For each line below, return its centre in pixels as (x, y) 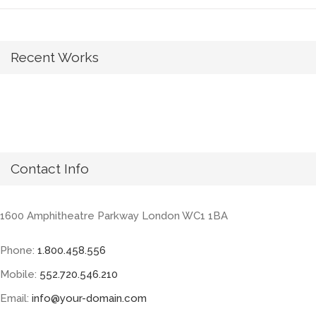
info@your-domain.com (89, 298)
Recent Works (55, 58)
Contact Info (50, 169)
